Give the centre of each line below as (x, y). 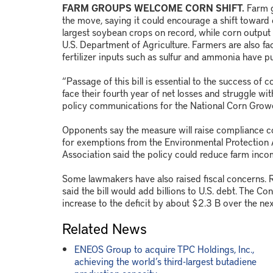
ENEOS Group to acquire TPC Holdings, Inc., (164, 249)
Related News (105, 228)
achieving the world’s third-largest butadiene (165, 261)
